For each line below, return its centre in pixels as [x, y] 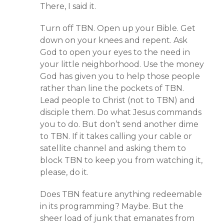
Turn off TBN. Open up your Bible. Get [118, 28]
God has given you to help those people [120, 76]
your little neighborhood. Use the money [122, 64]
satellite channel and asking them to [113, 148]
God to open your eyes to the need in [115, 52]
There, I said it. [68, 6]
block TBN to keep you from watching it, [121, 160]
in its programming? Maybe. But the [112, 206]
